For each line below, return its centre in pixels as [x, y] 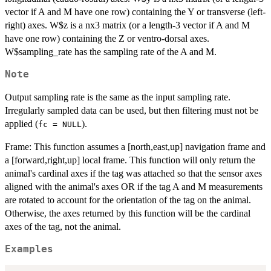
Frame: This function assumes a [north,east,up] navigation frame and [135, 146]
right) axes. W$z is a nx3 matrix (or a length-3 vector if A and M [127, 25]
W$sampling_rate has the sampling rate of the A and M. [111, 51]
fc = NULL [60, 124]
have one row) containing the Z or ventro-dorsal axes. [107, 38]
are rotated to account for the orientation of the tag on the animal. [128, 200]
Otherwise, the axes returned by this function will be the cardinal [128, 213]
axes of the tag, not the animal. [63, 226]
